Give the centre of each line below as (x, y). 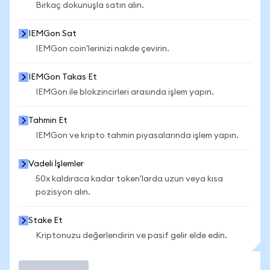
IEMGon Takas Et (63, 77)
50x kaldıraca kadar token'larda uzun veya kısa (129, 179)
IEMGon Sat (52, 34)
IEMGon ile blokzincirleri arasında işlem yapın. (125, 92)
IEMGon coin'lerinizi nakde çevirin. (102, 49)
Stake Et (46, 221)
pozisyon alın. (63, 192)
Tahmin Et (48, 121)
